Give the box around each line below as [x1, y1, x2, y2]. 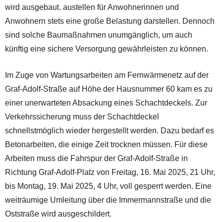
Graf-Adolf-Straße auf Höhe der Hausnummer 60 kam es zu [5, 84, 213, 93]
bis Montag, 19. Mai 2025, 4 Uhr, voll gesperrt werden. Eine [5, 181, 212, 190]
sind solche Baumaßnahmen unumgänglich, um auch [5, 30, 192, 39]
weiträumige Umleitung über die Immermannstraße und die [5, 195, 211, 204]
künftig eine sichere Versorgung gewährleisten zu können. [5, 44, 208, 53]
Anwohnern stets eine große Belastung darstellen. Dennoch [5, 16, 215, 25]
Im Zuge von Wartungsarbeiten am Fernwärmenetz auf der [5, 70, 209, 79]
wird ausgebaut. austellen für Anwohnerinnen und [5, 2, 179, 11]
